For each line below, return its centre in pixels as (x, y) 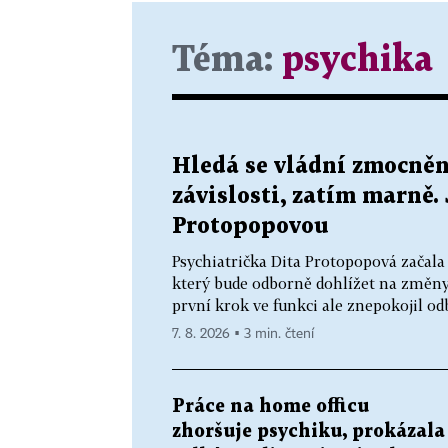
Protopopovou (250, 226)
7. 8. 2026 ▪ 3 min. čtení (243, 333)
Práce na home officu (270, 406)
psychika (357, 60)
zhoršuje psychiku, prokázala (308, 431)
